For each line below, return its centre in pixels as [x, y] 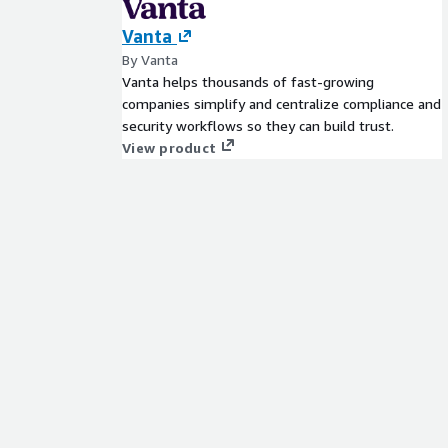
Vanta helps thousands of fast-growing [248, 81]
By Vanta [150, 59]
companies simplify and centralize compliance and [281, 103]
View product [169, 147]
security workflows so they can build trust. [258, 125]
